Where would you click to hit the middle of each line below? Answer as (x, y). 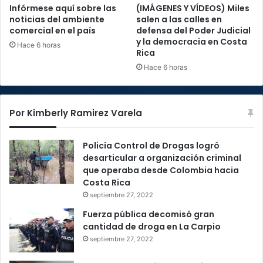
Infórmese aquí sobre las (63, 8)
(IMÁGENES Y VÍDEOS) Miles (193, 8)
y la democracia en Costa (192, 41)
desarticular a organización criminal (162, 158)
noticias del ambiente (57, 19)
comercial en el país (53, 30)
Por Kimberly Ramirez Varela (76, 113)
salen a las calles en (179, 19)
